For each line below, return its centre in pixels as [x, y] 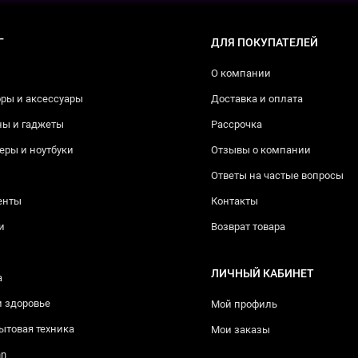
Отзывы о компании [261, 149]
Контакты [235, 201]
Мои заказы [241, 329]
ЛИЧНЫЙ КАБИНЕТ [263, 273]
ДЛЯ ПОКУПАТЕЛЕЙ [265, 42]
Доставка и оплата [257, 98]
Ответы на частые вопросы [277, 175]
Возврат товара [248, 226]
